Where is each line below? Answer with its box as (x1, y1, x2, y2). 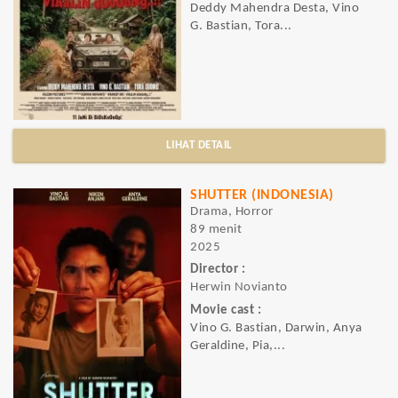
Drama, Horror (190, 205, 274, 219)
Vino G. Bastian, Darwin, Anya (190, 321, 362, 335)
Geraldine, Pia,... (190, 338, 285, 353)
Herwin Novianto (190, 281, 288, 295)
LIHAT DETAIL (165, 139, 233, 151)
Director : (190, 263, 245, 277)
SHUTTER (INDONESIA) (190, 188, 334, 203)
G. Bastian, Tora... (190, 19, 292, 33)
